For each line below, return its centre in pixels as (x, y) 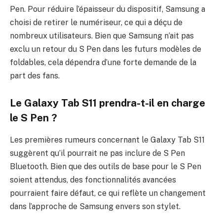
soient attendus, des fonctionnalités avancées (93, 180)
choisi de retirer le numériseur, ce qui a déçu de (96, 22)
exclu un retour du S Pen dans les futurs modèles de (106, 49)
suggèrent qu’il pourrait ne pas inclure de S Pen (97, 153)
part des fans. (35, 75)
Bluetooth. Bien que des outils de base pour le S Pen (106, 166)
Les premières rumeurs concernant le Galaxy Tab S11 (107, 140)
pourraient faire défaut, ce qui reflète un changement (108, 193)
